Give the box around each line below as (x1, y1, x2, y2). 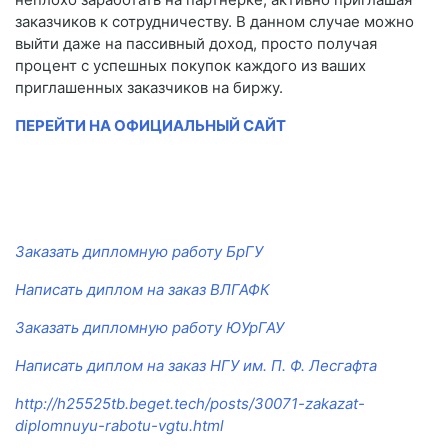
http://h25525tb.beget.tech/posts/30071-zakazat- (15, 394, 365, 414)
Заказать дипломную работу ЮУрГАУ (15, 318, 284, 338)
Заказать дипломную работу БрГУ (15, 242, 263, 262)
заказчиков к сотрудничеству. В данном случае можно (15, 12, 414, 32)
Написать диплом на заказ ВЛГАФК (15, 280, 270, 300)
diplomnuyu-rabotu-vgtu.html (15, 416, 224, 436)
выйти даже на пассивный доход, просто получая (15, 34, 377, 54)
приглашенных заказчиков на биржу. (15, 78, 283, 98)
